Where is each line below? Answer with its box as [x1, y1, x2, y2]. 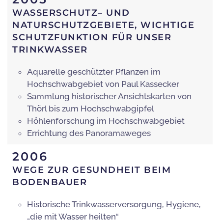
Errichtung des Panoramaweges [27, 128, 151, 138]
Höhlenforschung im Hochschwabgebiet [27, 116, 185, 126]
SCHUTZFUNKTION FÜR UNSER [12, 32, 171, 43]
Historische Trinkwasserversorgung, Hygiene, [27, 199, 201, 210]
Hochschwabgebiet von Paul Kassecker [27, 79, 179, 89]
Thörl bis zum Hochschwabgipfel [27, 104, 154, 114]
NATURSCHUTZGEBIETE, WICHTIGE [12, 20, 194, 31]
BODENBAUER [12, 177, 87, 188]
